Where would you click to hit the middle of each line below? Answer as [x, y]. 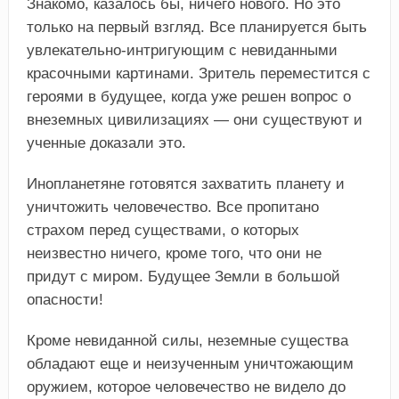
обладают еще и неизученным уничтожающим [190, 363]
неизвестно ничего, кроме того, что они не [174, 253]
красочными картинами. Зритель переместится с [198, 73]
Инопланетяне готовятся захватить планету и [185, 183]
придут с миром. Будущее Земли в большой [183, 276]
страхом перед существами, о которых [163, 230]
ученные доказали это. [106, 142]
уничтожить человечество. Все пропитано [172, 207]
